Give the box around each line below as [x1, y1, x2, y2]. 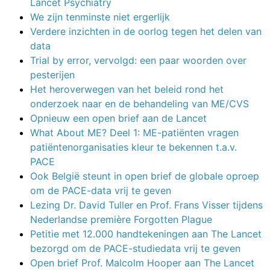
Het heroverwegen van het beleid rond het [30, 83, 224, 95]
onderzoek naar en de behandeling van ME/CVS [30, 97, 249, 110]
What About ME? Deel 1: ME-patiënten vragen [30, 126, 239, 139]
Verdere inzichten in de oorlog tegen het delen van [30, 25, 262, 37]
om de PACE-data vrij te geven [30, 184, 171, 196]
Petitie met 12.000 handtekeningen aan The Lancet [30, 227, 262, 240]
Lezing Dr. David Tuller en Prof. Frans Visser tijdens [30, 198, 263, 211]
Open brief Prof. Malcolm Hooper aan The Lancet [30, 256, 254, 269]
